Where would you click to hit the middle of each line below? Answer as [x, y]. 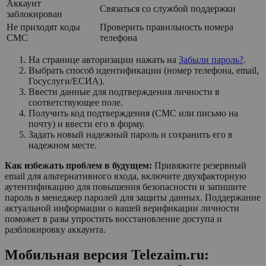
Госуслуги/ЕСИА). [66, 81]
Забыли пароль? [211, 59]
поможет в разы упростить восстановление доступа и [113, 218]
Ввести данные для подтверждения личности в [124, 91]
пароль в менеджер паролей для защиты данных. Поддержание [133, 197]
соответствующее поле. [76, 102]
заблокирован [34, 14]
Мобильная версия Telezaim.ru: [107, 254]
